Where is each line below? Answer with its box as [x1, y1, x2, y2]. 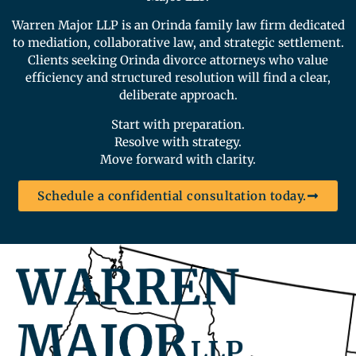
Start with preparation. [111, 116, 245, 132]
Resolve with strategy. [114, 133, 242, 149]
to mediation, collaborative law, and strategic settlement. [12, 35, 344, 51]
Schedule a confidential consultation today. [37, 188, 307, 204]
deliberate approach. [118, 87, 238, 103]
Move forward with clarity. [100, 151, 256, 167]
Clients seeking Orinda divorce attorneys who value [28, 52, 328, 68]
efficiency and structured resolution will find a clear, [25, 70, 331, 86]
